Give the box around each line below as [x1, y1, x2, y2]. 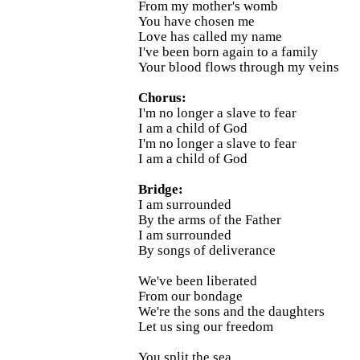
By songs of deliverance [138, 242, 276, 258]
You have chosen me [138, 13, 255, 29]
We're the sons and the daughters [138, 303, 325, 319]
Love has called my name [138, 28, 282, 44]
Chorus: [138, 89, 186, 105]
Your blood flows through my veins [138, 59, 339, 75]
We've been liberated [138, 272, 257, 288]
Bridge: [138, 181, 183, 197]
